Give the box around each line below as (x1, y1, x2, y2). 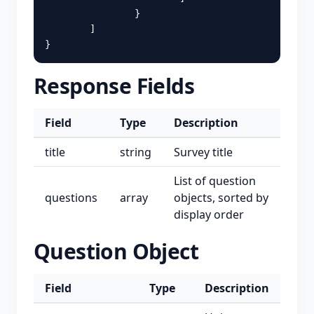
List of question (174, 173, 256, 189)
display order (174, 207, 244, 222)
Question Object (34, 237, 198, 266)
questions (45, 190, 97, 205)
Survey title (174, 144, 233, 160)
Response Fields (34, 71, 194, 100)
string (120, 144, 151, 160)
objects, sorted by (174, 190, 268, 205)
